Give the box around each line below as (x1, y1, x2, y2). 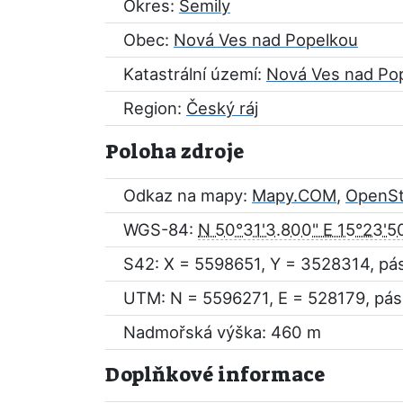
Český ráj (186, 98, 258, 118)
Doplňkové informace (105, 362, 325, 388)
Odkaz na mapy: (123, 185, 252, 205)
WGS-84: (123, 219, 198, 239)
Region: (123, 98, 186, 118)
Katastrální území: (123, 64, 266, 84)
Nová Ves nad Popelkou (174, 30, 358, 49)
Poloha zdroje (105, 139, 244, 165)
